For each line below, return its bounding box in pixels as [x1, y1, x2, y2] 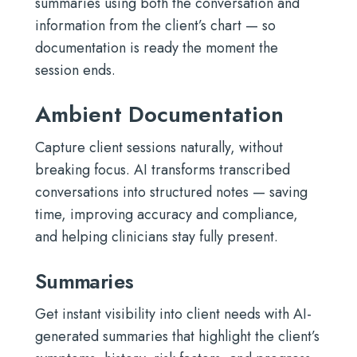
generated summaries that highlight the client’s [35, 326, 320, 347]
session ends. [35, 60, 116, 80]
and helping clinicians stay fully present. [35, 226, 278, 247]
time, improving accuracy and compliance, [35, 204, 298, 225]
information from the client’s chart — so [35, 15, 276, 36]
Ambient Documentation [35, 98, 284, 131]
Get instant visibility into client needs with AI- [35, 304, 312, 324]
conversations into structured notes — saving [35, 182, 308, 202]
